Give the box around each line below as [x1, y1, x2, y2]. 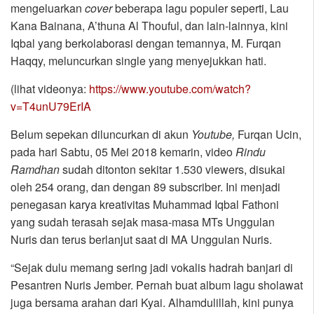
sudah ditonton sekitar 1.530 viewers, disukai [60, 161, 285, 178]
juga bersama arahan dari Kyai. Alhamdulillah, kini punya [11, 294, 294, 311]
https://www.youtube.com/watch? [89, 81, 251, 97]
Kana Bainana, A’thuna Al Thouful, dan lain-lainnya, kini [11, 18, 288, 34]
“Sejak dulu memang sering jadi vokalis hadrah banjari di [11, 259, 293, 276]
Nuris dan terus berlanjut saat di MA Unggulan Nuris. [11, 231, 272, 248]
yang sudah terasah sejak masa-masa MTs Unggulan [11, 214, 275, 231]
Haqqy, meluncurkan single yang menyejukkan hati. [11, 53, 266, 69]
